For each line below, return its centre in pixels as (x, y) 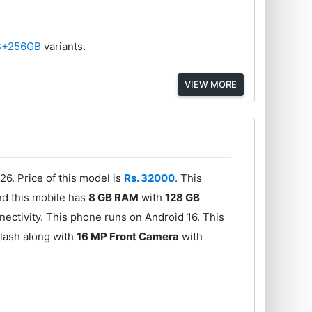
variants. (65, 47)
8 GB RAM (114, 197)
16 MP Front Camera (128, 236)
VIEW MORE (210, 84)
